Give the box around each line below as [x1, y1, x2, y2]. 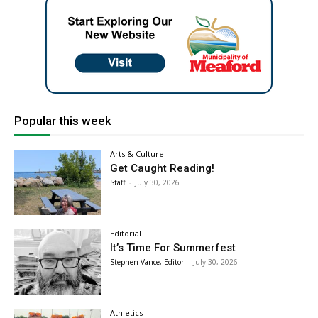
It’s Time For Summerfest [110, 241, 236, 254]
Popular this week [14, 114, 111, 128]
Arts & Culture [110, 148, 165, 160]
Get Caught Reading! [110, 162, 215, 175]
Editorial [110, 227, 142, 238]
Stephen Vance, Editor [110, 256, 185, 267]
